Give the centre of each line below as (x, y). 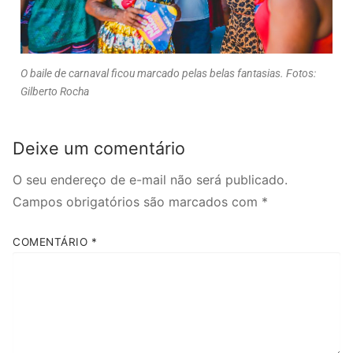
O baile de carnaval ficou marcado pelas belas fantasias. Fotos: (168, 73)
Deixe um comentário (99, 149)
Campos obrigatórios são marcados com (137, 201)
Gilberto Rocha (55, 91)
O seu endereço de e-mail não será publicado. (150, 179)
